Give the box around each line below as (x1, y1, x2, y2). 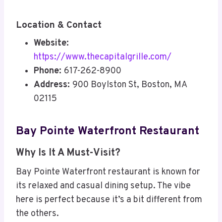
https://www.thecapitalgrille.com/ (34, 52, 171, 63)
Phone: (34, 65, 64, 77)
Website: (34, 38, 69, 50)
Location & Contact (16, 19, 102, 31)
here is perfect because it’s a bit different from (16, 194, 202, 206)
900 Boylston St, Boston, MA (72, 79, 187, 91)
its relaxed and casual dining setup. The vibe (16, 180, 191, 192)
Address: (34, 79, 72, 91)
